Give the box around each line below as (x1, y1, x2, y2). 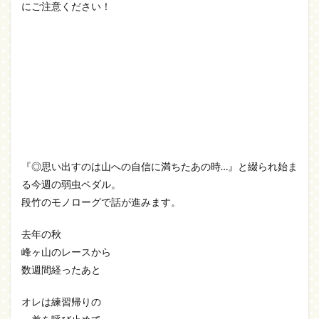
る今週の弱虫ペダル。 (21, 178, 121, 190)
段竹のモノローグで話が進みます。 (21, 196, 181, 208)
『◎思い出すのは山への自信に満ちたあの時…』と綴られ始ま (21, 160, 298, 172)
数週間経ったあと (21, 263, 101, 276)
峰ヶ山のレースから (21, 246, 111, 258)
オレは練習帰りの (21, 296, 101, 308)
